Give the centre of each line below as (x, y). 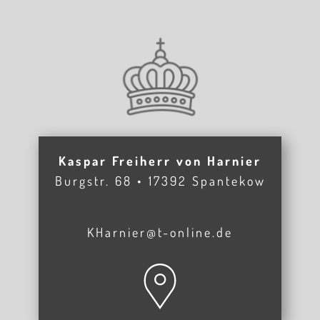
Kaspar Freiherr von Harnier (160, 161)
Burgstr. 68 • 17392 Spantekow (160, 181)
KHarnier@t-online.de (160, 232)
